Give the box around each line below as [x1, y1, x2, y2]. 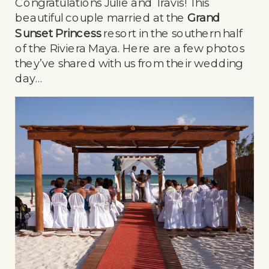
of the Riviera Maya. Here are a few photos [15, 41, 245, 55]
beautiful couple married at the [15, 11, 188, 25]
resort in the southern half [101, 26, 243, 40]
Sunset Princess [15, 26, 101, 40]
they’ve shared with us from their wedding [15, 56, 243, 70]
